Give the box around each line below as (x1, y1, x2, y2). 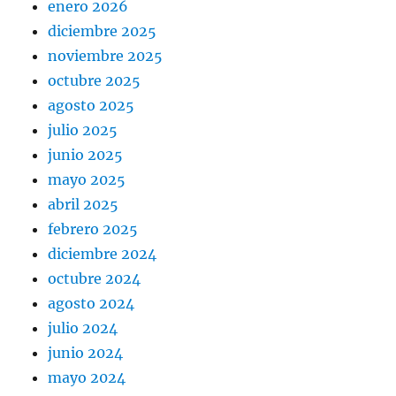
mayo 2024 (48, 369, 126, 387)
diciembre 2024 (48, 245, 157, 263)
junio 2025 (48, 146, 124, 164)
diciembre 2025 (48, 22, 157, 41)
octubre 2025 (48, 72, 141, 90)
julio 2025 (48, 121, 118, 140)
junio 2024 (48, 344, 124, 362)
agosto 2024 (48, 294, 135, 313)
